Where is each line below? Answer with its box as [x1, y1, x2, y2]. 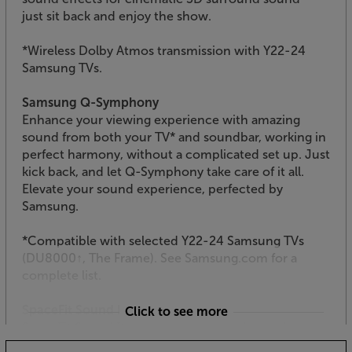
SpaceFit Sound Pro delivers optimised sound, [22, 319, 290, 335]
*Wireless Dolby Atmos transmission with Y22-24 [22, 42, 306, 58]
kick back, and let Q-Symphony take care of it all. [22, 163, 304, 179]
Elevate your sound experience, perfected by [22, 181, 283, 196]
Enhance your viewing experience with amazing [22, 112, 300, 127]
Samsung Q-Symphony [22, 94, 159, 110]
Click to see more [124, 303, 228, 319]
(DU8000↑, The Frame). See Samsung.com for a [22, 250, 297, 266]
